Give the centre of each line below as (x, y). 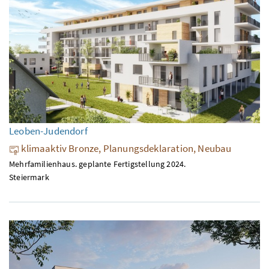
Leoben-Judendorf (48, 131)
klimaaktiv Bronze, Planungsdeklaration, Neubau (125, 149)
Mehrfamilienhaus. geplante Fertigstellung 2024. (98, 164)
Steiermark (29, 177)
